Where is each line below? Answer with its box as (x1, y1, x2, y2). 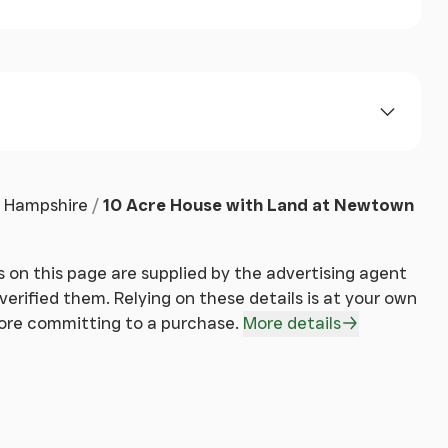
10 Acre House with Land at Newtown (103, 195, 414, 216)
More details (243, 312, 341, 333)
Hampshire (3, 195, 88, 216)
